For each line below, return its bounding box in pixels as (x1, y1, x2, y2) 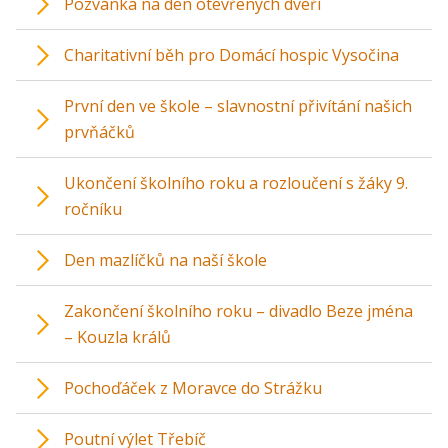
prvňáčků (64, 120, 135, 143)
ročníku (64, 197, 122, 220)
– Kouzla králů (64, 325, 171, 348)
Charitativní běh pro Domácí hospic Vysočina (64, 43, 399, 66)
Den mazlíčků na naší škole (64, 248, 267, 271)
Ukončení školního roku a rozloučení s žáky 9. (64, 171, 408, 194)
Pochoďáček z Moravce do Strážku (64, 376, 322, 399)
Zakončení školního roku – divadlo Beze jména (64, 299, 413, 322)
